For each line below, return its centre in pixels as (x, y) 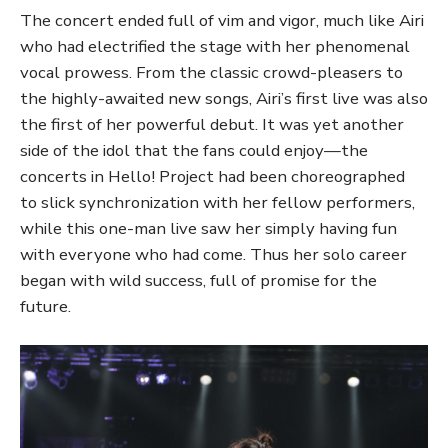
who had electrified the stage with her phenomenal (215, 47)
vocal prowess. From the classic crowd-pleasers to (211, 73)
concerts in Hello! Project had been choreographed (212, 177)
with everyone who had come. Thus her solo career (213, 255)
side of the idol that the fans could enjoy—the (194, 151)
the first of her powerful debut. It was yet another (212, 125)
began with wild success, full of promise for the (198, 281)
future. (45, 307)
